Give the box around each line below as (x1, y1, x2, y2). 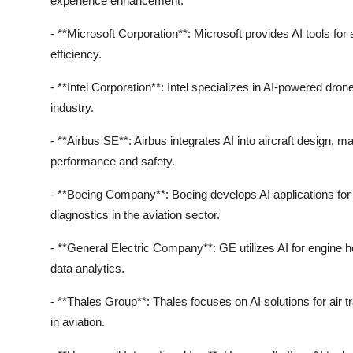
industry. (50, 101, 94, 114)
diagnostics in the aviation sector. (50, 208, 220, 221)
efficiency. (50, 47, 102, 61)
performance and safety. (50, 154, 175, 168)
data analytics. (50, 262, 124, 275)
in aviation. (50, 315, 105, 329)
